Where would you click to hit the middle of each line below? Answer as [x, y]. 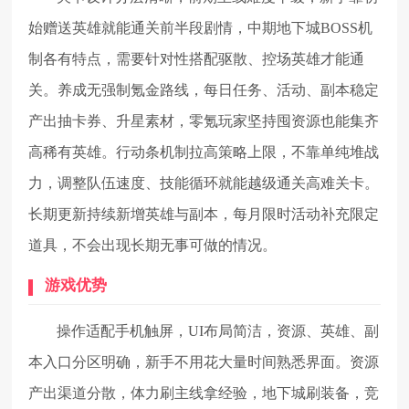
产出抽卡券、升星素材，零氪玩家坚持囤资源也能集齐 [204, 121]
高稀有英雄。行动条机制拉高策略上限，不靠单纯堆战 [204, 152]
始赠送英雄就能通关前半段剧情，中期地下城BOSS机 [201, 28]
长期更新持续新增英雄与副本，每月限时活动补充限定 [204, 215]
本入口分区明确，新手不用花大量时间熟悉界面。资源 [204, 362]
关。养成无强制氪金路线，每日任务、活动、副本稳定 [204, 90]
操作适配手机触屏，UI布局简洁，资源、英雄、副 [218, 330]
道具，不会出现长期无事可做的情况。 [153, 246]
